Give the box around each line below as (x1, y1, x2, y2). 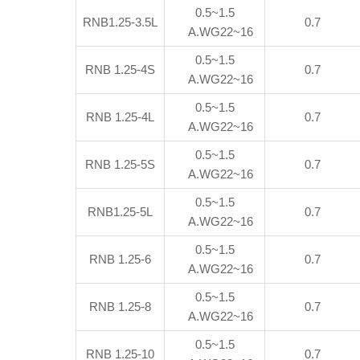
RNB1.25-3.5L (83, 15, 158, 29)
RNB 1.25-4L (86, 110, 155, 124)
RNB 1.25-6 (89, 252, 152, 266)
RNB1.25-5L (88, 205, 153, 219)
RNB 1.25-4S (85, 63, 156, 76)
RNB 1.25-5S (85, 157, 156, 171)
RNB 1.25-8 (89, 300, 152, 313)
